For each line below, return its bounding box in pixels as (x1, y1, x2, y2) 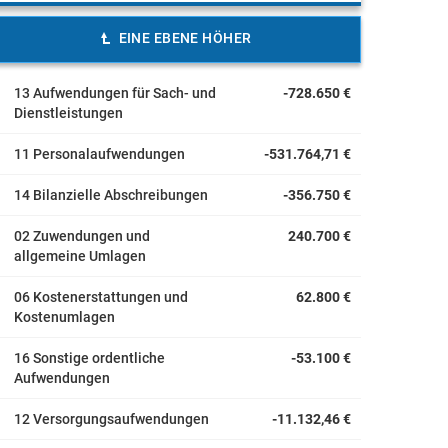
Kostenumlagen (14, 309, 115, 325)
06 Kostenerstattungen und (14, 289, 188, 305)
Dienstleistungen (14, 105, 123, 121)
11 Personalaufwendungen (14, 146, 185, 162)
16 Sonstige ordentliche (14, 350, 165, 366)
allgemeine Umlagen (14, 248, 146, 264)
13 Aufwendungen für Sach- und (14, 85, 216, 101)
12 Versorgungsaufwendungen (14, 411, 209, 427)
